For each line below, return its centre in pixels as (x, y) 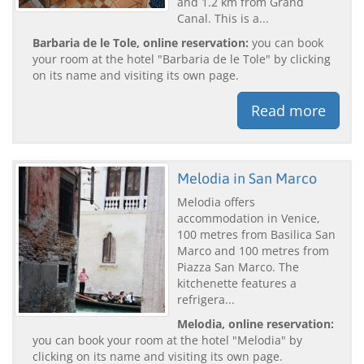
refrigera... (206, 299)
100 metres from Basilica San (256, 234)
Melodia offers (216, 201)
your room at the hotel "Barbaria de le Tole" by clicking (182, 58)
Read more (288, 110)
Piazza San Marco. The (238, 266)
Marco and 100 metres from (253, 250)
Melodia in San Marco (247, 178)
